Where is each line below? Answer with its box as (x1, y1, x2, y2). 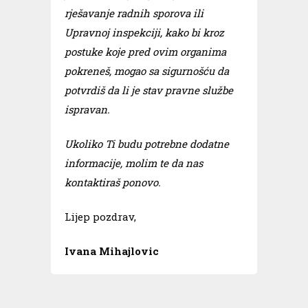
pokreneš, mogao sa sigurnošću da (65, 64, 229, 78)
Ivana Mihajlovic (65, 244, 159, 258)
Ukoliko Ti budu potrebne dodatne (65, 137, 229, 151)
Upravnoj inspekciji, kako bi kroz (65, 25, 224, 39)
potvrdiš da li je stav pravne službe (65, 83, 233, 97)
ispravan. (65, 102, 113, 116)
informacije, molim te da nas (65, 156, 203, 170)
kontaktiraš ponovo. (65, 175, 161, 189)
